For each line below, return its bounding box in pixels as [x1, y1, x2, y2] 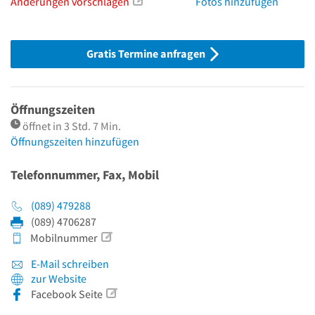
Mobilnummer [28, 231, 98, 245]
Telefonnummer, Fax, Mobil [11, 167, 159, 184]
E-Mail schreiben [29, 257, 109, 271]
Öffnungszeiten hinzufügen [11, 134, 139, 149]
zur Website [31, 271, 86, 286]
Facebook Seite [31, 287, 103, 302]
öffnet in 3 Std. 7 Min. [22, 119, 121, 134]
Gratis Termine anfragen [86, 46, 207, 61]
